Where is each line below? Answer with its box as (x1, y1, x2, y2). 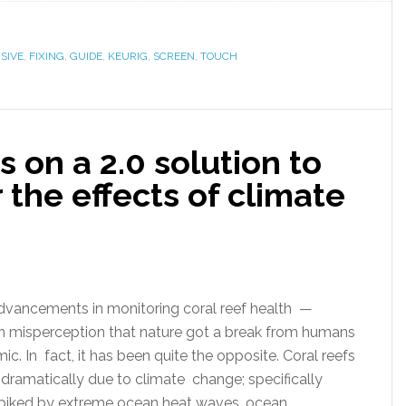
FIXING (29, 50, 64, 63)
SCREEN (153, 50, 195, 63)
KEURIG (108, 50, 148, 63)
